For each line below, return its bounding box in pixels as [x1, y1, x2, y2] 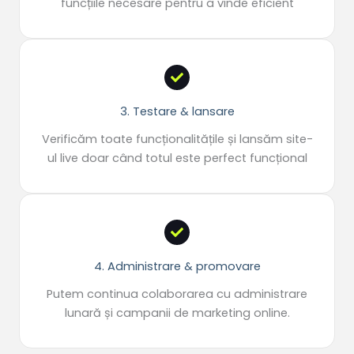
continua [87, 286, 138, 303]
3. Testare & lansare [119, 104, 235, 120]
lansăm [239, 131, 283, 148]
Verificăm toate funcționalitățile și [41, 131, 236, 148]
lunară [64, 305, 101, 322]
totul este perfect [141, 150, 250, 167]
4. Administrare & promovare [93, 258, 261, 275]
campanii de [112, 305, 192, 322]
